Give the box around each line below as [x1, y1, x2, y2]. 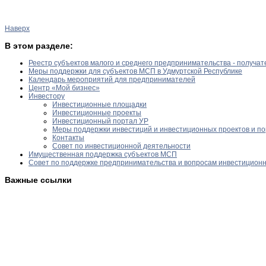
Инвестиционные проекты [52, 108, 141, 117]
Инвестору [28, 91, 65, 100]
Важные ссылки [5, 175, 72, 185]
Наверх [5, 24, 30, 33]
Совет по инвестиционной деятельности [52, 141, 191, 150]
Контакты [52, 133, 84, 142]
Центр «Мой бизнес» [28, 83, 100, 92]
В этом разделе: [5, 40, 73, 50]
